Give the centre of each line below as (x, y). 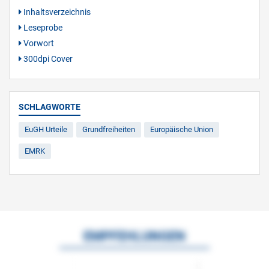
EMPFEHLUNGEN (134, 237)
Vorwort (38, 44)
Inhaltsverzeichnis (56, 12)
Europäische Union (182, 130)
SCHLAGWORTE (50, 107)
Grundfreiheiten (109, 130)
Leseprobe (42, 28)
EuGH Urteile (46, 130)
